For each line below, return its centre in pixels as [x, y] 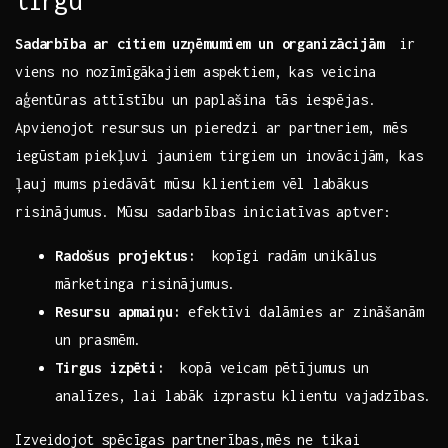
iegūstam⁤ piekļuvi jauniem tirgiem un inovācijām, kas [219, 156]
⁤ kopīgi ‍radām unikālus [286, 256]
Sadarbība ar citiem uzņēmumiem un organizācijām [199, 44]
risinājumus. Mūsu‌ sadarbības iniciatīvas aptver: [203, 212]
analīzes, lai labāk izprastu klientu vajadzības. [243, 396]
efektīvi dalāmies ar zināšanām [302, 312]
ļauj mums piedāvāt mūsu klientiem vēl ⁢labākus [191, 184]
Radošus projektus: [126, 256]
